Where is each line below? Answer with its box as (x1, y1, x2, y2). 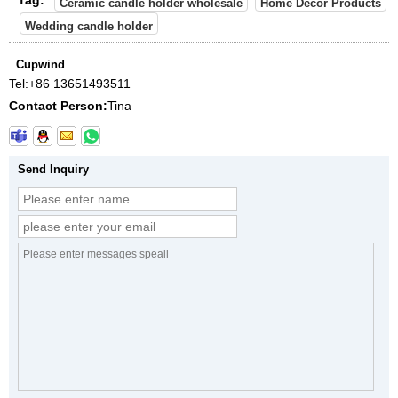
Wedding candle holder (25, 20, 153, 34)
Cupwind (16, 58, 65, 72)
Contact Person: (9, 99, 107, 114)
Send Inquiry (18, 163, 89, 177)
